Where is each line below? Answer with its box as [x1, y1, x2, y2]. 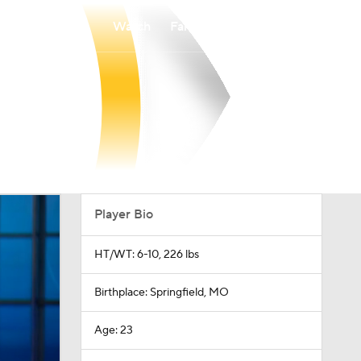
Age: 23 [93, 323, 133, 338]
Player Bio [93, 206, 153, 222]
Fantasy [170, 18, 214, 35]
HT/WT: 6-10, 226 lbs [93, 247, 199, 262]
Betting [234, 18, 277, 35]
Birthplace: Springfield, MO [93, 285, 229, 300]
